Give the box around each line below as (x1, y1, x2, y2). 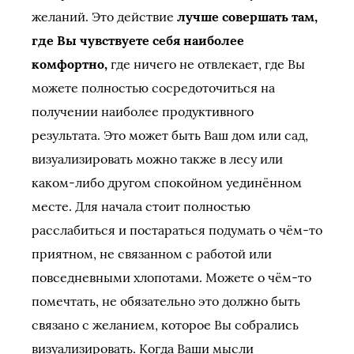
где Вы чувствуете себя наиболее (32, 32, 244, 48)
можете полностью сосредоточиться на (32, 80, 275, 96)
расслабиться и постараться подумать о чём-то (32, 222, 322, 238)
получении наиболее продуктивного (32, 104, 254, 119)
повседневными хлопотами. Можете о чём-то (32, 269, 311, 285)
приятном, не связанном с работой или (32, 246, 272, 262)
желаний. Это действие (32, 9, 177, 24)
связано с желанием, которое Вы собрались (32, 317, 299, 333)
